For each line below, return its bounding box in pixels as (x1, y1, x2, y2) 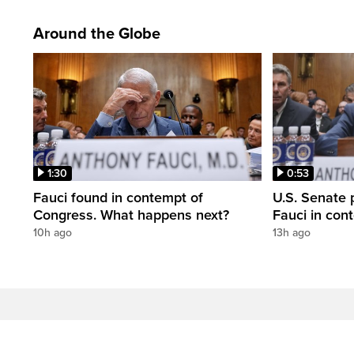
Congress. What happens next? (33, 206, 229, 224)
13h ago (273, 226, 311, 240)
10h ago (33, 226, 72, 240)
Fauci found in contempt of (33, 189, 203, 207)
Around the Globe (33, 24, 160, 43)
